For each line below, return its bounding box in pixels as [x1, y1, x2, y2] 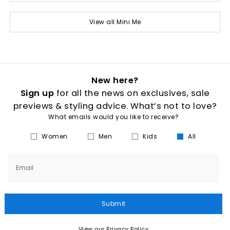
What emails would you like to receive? [48, 112, 179, 121]
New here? [91, 74, 139, 86]
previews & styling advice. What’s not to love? [13, 100, 217, 112]
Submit [101, 199, 126, 208]
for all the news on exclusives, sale [54, 87, 210, 99]
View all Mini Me [89, 17, 141, 26]
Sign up [20, 87, 54, 99]
